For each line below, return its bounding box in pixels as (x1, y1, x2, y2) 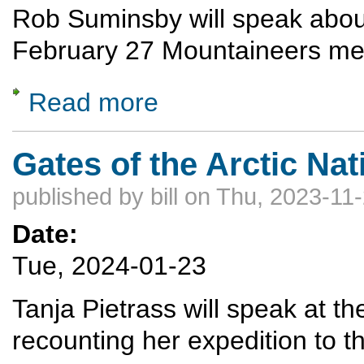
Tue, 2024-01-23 (12, 251, 206, 281)
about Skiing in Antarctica (158, 89, 279, 102)
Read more (28, 88, 158, 118)
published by (12, 184, 150, 210)
